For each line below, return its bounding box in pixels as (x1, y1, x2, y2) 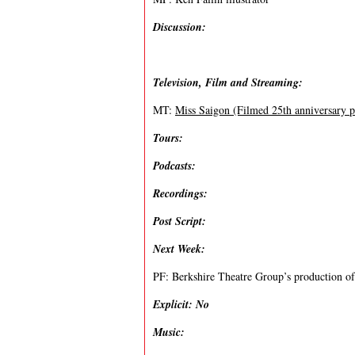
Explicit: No (153, 296, 209, 312)
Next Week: (153, 241, 209, 257)
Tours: (153, 130, 187, 146)
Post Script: (153, 213, 206, 229)
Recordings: (153, 185, 212, 201)
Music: (153, 324, 185, 340)
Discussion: (153, 19, 210, 35)
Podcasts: (153, 158, 196, 174)
